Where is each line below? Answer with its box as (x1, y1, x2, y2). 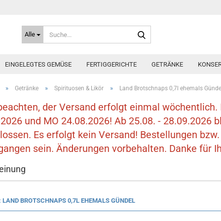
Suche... (150, 26, 173, 33)
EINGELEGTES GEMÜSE (5, 61, 72, 68)
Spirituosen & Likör (54, 85, 104, 92)
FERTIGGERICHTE (86, 61, 137, 68)
